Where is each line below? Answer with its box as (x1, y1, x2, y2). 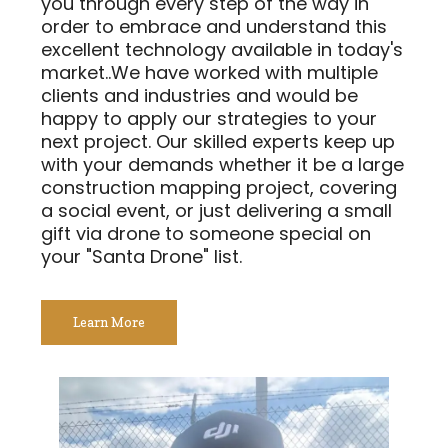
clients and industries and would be (41, 82, 358, 108)
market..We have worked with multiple (41, 59, 378, 85)
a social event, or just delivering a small (41, 197, 392, 223)
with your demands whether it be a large (41, 151, 404, 177)
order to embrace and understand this (41, 13, 387, 39)
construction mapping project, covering (41, 174, 397, 200)
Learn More (73, 313, 145, 330)
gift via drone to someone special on (41, 220, 371, 246)
